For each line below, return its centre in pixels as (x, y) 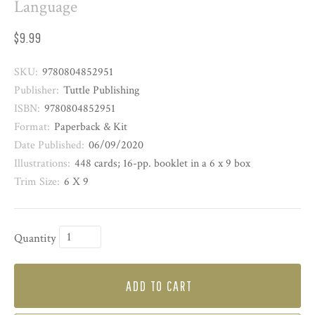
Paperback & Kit (91, 127)
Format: (32, 127)
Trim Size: (37, 182)
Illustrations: (42, 164)
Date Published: (49, 146)
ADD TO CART (159, 286)
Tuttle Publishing (101, 91)
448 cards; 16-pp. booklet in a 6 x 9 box (162, 164)
